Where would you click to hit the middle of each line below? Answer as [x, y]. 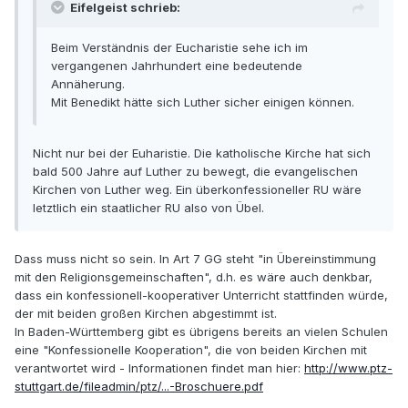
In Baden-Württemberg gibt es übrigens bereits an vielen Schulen [201, 332]
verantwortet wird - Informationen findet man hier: [159, 368]
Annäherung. [88, 84]
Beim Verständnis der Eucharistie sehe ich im [179, 48]
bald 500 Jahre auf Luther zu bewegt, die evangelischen [195, 172]
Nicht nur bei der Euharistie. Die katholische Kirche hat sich [202, 153]
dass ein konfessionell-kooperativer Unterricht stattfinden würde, [201, 296]
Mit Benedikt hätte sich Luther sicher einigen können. [203, 102]
